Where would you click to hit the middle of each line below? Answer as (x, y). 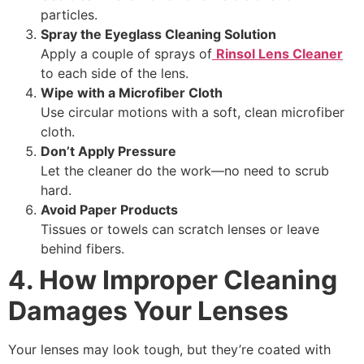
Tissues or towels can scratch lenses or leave (180, 229)
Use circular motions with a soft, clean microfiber (193, 112)
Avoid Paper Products (109, 209)
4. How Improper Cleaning (173, 279)
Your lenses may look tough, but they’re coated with (169, 349)
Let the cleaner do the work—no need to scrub (185, 170)
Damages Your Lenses (148, 310)
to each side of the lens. (115, 73)
